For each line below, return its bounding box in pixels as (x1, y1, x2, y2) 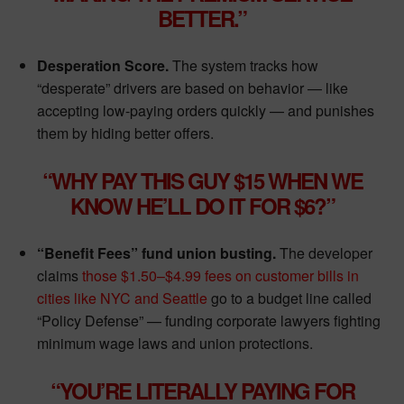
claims (37, 265, 82, 287)
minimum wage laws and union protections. (37, 333, 313, 354)
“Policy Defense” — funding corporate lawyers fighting (37, 310, 381, 332)
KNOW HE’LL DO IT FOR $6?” (69, 190, 335, 222)
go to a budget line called (207, 288, 372, 309)
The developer (276, 243, 372, 264)
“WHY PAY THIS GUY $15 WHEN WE (41, 165, 363, 197)
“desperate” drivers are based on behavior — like (37, 78, 348, 99)
